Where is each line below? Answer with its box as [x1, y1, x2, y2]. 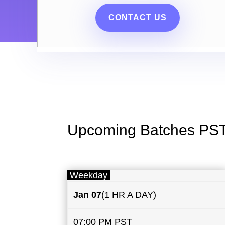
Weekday [67, 170, 110, 180]
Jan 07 [73, 189, 101, 200]
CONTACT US [108, 13, 167, 22]
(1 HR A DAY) [101, 189, 156, 200]
